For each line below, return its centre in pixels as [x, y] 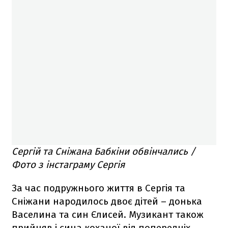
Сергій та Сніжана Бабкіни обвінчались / [104, 152]
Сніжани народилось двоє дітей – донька [107, 202]
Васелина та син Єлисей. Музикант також [108, 215]
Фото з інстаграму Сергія [68, 165]
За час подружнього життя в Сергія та [98, 188]
